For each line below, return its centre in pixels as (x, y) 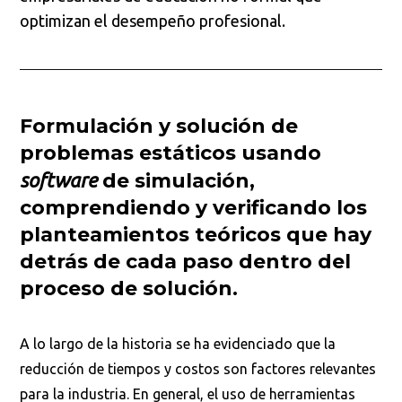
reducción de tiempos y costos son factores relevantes (198, 369)
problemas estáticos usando (171, 153)
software (59, 180)
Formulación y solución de (159, 127)
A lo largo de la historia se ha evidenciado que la (178, 344)
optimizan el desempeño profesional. (153, 21)
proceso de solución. (129, 289)
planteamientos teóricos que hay (196, 235)
